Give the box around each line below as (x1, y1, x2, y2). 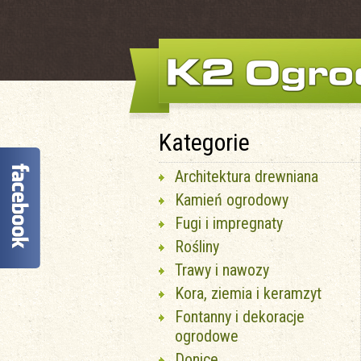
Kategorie (159, 128, 250, 156)
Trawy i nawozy (175, 260, 269, 280)
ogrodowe (175, 326, 239, 346)
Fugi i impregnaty (175, 214, 283, 233)
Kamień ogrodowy (175, 190, 288, 210)
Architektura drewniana (175, 167, 318, 186)
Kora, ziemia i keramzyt (175, 284, 322, 303)
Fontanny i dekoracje (175, 307, 305, 326)
